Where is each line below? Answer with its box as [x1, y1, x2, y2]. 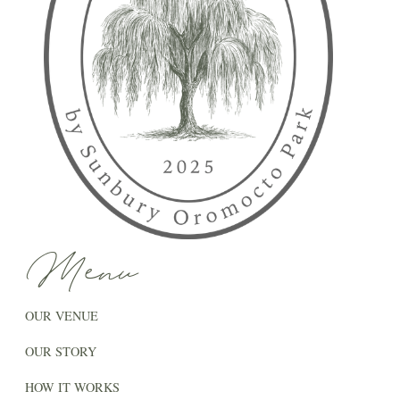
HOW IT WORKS [25, 378, 120, 396]
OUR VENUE [25, 306, 98, 324]
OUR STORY [25, 342, 96, 360]
